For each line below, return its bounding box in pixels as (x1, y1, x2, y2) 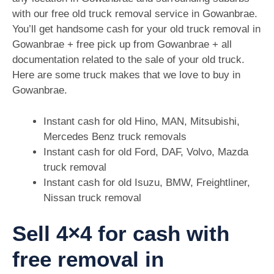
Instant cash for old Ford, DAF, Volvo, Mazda (43, 146, 248, 158)
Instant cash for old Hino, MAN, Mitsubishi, (43, 115, 240, 127)
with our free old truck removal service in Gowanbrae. (12, 8, 257, 20)
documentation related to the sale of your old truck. (12, 54, 245, 66)
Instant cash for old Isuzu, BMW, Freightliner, (43, 176, 250, 188)
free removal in (12, 247, 164, 272)
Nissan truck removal (43, 191, 141, 204)
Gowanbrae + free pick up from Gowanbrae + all (12, 39, 232, 51)
